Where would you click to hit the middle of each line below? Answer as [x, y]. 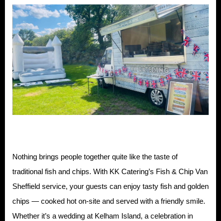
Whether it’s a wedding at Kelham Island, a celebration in [103, 216]
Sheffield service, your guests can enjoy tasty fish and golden [110, 186]
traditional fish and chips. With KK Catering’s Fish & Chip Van [110, 171]
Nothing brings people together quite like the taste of [95, 156]
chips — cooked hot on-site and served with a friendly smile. [109, 201]
